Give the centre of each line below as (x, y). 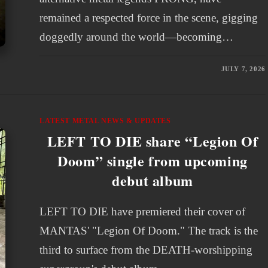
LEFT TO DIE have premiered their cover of (143, 211)
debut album (153, 180)
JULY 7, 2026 (243, 69)
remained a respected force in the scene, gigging (149, 18)
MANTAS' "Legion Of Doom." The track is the (149, 231)
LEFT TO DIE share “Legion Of (153, 141)
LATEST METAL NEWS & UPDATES (105, 121)
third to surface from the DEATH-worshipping (146, 250)
